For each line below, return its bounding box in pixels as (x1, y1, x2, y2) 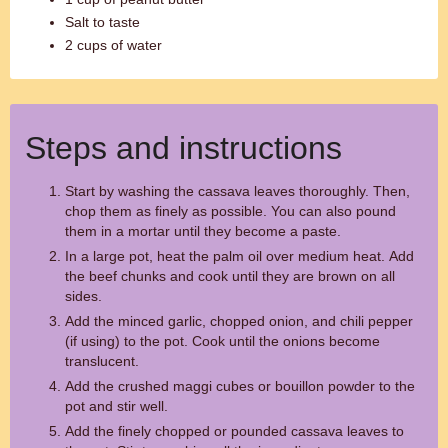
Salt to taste (65, 14, 140, 30)
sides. (65, 288, 102, 304)
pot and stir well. (65, 398, 168, 414)
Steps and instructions (25, 130, 342, 166)
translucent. (65, 353, 139, 369)
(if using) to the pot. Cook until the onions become (65, 333, 380, 349)
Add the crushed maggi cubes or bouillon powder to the (65, 378, 415, 394)
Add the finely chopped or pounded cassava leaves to (65, 423, 404, 439)
